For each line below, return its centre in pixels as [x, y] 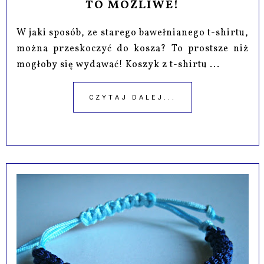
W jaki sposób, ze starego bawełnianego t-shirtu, [133, 33]
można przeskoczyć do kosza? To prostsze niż [133, 49]
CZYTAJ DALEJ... [132, 97]
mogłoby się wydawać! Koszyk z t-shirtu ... [118, 65]
